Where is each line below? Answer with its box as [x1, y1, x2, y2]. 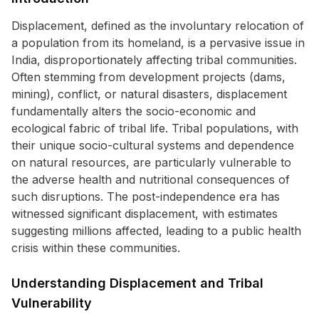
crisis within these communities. [11, 241, 180, 255]
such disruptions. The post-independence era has [11, 189, 280, 204]
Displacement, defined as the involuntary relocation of [11, 19, 304, 33]
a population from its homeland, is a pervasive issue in [11, 36, 305, 50]
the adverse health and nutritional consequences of [11, 172, 290, 187]
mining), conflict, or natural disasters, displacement [11, 87, 287, 101]
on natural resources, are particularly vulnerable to [11, 155, 291, 169]
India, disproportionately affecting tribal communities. [11, 53, 297, 67]
